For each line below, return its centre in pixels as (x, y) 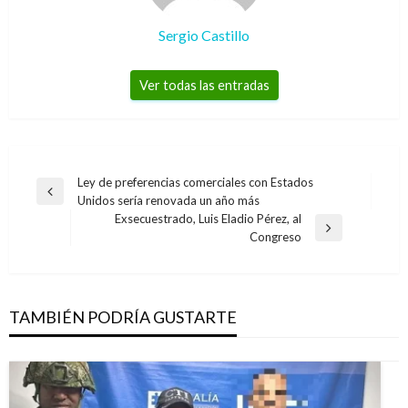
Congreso (275, 237)
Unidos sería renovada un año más (168, 201)
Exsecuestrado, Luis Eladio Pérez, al (208, 219)
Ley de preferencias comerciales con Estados (195, 183)
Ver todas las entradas (204, 86)
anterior (57, 217)
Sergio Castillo (204, 36)
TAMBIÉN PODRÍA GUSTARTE (123, 317)
